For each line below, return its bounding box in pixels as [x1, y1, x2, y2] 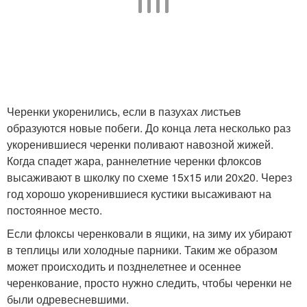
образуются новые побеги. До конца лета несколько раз [7, 119, 291, 136]
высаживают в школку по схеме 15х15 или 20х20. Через [7, 169, 292, 185]
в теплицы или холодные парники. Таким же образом [7, 241, 278, 258]
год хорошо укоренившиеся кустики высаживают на [7, 185, 271, 201]
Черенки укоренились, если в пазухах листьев [7, 103, 241, 119]
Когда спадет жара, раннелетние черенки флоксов [7, 152, 262, 169]
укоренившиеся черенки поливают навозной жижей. [7, 136, 273, 152]
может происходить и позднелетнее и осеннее [7, 258, 241, 274]
